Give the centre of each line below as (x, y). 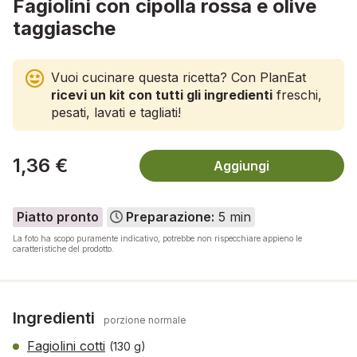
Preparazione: (171, 217)
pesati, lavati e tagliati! (116, 112)
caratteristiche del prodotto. (63, 248)
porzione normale (145, 320)
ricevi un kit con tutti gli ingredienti (162, 94)
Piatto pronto (57, 217)
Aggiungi (242, 165)
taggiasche (64, 28)
